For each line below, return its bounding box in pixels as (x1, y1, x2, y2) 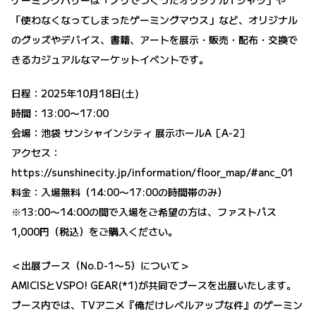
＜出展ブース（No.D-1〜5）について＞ (11, 257, 190, 272)
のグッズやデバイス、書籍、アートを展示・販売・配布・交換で (11, 32, 298, 47)
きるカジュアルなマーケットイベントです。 (11, 51, 209, 66)
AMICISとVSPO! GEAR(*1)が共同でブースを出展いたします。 (11, 277, 296, 292)
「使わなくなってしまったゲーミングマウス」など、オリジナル (11, 12, 298, 27)
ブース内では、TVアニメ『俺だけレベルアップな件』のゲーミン (11, 297, 303, 312)
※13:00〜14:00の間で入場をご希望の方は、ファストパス (11, 204, 276, 219)
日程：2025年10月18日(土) (11, 85, 139, 100)
